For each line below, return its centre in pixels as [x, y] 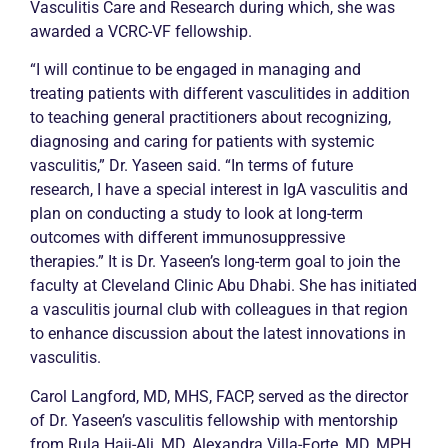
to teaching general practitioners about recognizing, [210, 118]
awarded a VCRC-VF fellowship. [141, 31]
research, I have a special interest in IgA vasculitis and [219, 190]
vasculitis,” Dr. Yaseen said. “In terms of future [191, 166]
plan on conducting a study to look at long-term [196, 214]
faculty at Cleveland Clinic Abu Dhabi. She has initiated [223, 286]
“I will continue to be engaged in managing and [195, 70]
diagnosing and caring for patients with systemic [202, 142]
